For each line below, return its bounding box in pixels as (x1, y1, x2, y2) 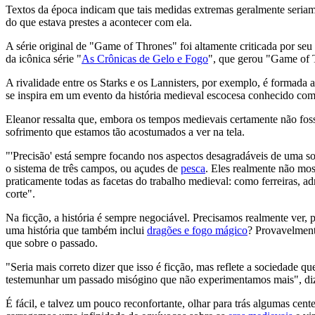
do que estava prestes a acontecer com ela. (6, 15, 192, 28)
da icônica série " (6, 52, 82, 65)
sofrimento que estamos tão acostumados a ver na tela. (6, 125, 245, 138)
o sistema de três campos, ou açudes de (6, 162, 181, 174)
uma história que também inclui (6, 224, 147, 236)
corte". (6, 187, 35, 200)
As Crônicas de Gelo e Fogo (82, 52, 208, 65)
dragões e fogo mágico (147, 224, 247, 236)
